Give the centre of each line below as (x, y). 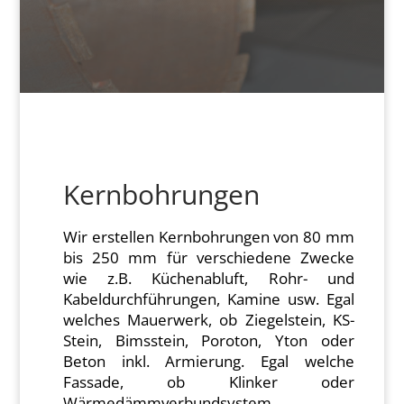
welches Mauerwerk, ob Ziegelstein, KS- (209, 320)
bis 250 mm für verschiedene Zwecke (209, 257)
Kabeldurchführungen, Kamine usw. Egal (209, 299)
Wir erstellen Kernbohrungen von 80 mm (209, 237)
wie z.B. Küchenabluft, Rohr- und (209, 278)
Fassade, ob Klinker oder (209, 382)
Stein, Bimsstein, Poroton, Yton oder (209, 340)
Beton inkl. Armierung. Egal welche (209, 361)
